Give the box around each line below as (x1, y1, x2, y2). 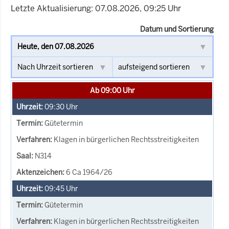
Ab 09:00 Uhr (89, 85, 135, 95)
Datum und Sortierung (140, 24, 214, 34)
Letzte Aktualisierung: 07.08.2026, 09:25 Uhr (11, 3, 181, 14)
